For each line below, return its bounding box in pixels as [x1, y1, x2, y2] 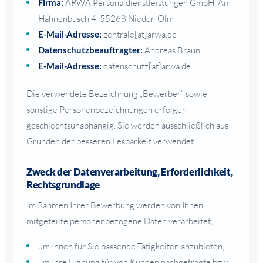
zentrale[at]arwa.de [102, 28, 177, 40]
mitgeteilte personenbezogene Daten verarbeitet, [26, 215, 213, 227]
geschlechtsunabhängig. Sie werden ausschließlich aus [26, 119, 228, 131]
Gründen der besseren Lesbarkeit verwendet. [26, 135, 195, 147]
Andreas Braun [143, 44, 200, 56]
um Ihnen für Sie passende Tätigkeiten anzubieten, [38, 240, 224, 252]
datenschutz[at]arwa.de [102, 60, 191, 72]
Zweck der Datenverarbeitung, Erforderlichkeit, [26, 165, 233, 178]
